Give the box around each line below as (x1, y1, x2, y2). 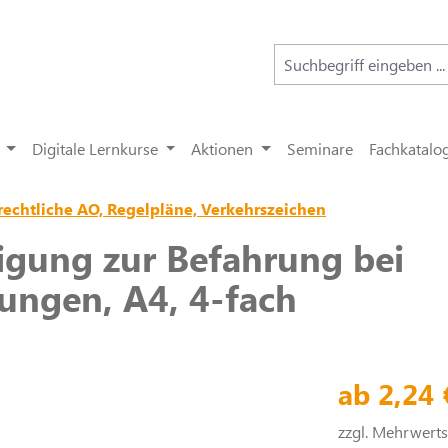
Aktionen (191, 138, 254, 159)
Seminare (287, 138, 354, 159)
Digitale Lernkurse (31, 138, 158, 159)
